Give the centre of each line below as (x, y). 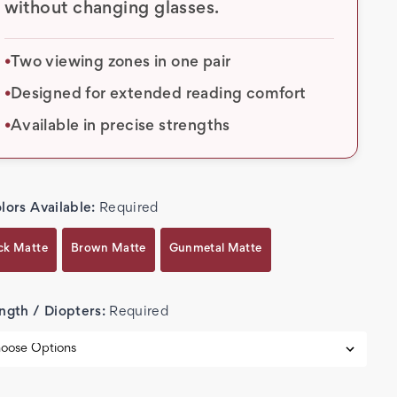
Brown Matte (108, 249)
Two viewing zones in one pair (121, 62)
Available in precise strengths (120, 126)
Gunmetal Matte (215, 249)
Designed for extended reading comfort (158, 94)
